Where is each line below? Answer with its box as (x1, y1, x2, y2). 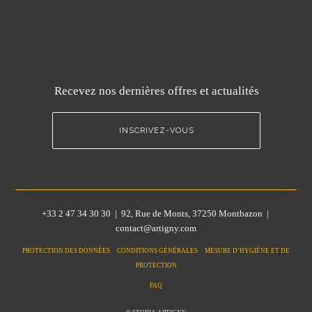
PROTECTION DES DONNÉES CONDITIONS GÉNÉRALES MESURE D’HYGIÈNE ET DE (22, 247, 290, 255)
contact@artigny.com (116, 223, 196, 234)
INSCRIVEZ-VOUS (118, 126, 194, 136)
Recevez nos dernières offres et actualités (54, 84, 259, 98)
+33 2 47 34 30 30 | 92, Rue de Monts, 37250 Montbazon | (41, 208, 271, 219)
